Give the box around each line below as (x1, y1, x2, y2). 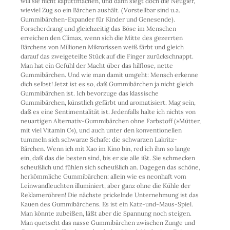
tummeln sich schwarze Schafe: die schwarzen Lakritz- (21, 135, 177, 143)
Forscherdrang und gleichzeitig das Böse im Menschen (21, 24, 176, 32)
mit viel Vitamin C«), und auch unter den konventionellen (21, 126, 182, 134)
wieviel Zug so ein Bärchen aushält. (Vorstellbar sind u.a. (21, 6, 180, 14)
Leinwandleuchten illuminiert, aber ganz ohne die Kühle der (21, 181, 190, 189)
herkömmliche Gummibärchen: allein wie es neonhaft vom (21, 172, 186, 180)
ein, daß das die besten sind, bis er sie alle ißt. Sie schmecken (21, 154, 195, 162)
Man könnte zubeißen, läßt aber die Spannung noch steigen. (21, 209, 191, 217)
